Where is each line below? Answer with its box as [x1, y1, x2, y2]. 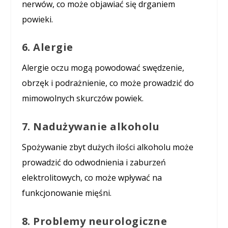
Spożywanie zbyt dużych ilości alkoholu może [21, 141, 193, 153]
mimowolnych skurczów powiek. [21, 93, 144, 104]
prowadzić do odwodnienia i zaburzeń [21, 156, 166, 168]
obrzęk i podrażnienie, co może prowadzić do [21, 77, 194, 89]
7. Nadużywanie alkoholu [21, 119, 160, 133]
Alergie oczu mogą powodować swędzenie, [21, 62, 184, 74]
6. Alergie [21, 40, 73, 54]
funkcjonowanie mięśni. [21, 187, 111, 198]
